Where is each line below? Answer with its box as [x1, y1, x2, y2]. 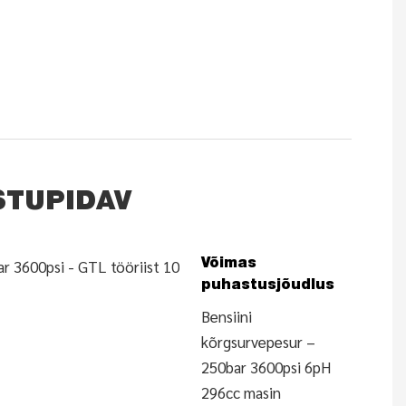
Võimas [200, 257, 256, 273]
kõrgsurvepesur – [200, 331, 315, 352]
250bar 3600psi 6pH [200, 356, 331, 377]
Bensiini [200, 305, 252, 326]
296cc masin [200, 382, 281, 402]
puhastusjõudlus [200, 279, 334, 295]
